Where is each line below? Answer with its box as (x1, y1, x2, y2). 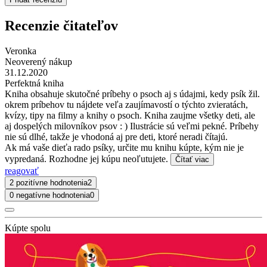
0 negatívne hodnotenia (10, 190, 90, 200)
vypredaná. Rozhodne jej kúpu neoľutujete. (5, 153, 170, 164)
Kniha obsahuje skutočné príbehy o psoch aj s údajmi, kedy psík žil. (5, 88, 260, 99)
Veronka (5, 45, 36, 56)
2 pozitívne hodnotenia (10, 178, 88, 187)
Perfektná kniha (5, 77, 64, 88)
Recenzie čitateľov (5, 17, 118, 33)
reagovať (5, 165, 39, 176)
